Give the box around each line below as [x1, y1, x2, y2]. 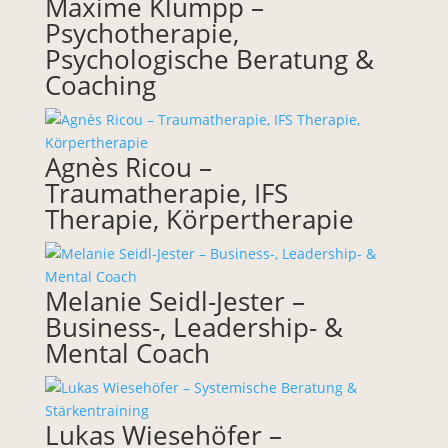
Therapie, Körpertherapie [44, 200, 354, 237]
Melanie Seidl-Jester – [44, 282, 305, 319]
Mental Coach [44, 334, 210, 371]
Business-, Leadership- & [44, 308, 343, 345]
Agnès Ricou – [44, 148, 212, 185]
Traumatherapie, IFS [44, 174, 288, 211]
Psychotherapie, [44, 14, 239, 51]
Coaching [44, 66, 156, 103]
